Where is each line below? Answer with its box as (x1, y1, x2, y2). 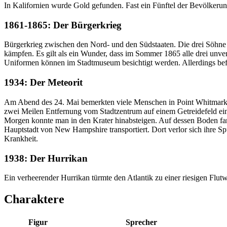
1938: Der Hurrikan (4, 153, 88, 164)
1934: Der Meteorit (4, 77, 83, 88)
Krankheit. (4, 134, 38, 143)
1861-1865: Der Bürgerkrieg (4, 19, 122, 30)
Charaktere (4, 193, 64, 206)
